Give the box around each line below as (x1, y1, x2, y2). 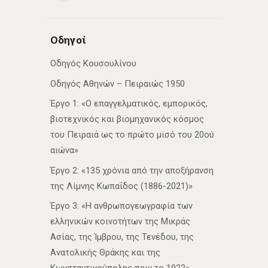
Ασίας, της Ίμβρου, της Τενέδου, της (50, 232, 194, 243)
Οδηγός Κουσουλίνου (50, 58, 136, 69)
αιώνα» (50, 145, 78, 156)
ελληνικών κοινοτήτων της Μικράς (50, 216, 190, 227)
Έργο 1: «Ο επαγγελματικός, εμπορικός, (50, 98, 208, 109)
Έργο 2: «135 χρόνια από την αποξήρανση (50, 165, 214, 176)
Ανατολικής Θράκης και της (50, 247, 160, 258)
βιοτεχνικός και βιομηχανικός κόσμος (50, 114, 204, 125)
